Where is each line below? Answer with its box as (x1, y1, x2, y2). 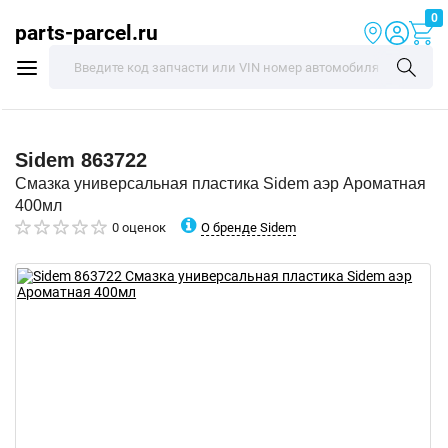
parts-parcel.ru (15, 20, 158, 45)
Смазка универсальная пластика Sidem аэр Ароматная (15, 175, 426, 192)
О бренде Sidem (201, 219, 296, 235)
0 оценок (112, 220, 166, 235)
